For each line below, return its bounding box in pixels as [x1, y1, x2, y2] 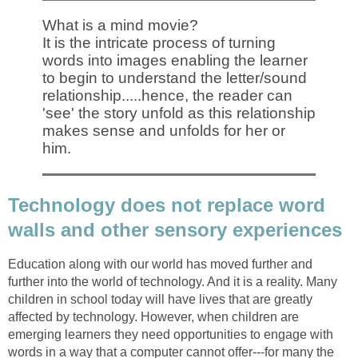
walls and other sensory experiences [8, 219, 342, 241]
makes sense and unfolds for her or [42, 122, 285, 140]
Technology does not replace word [8, 194, 325, 217]
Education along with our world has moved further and [8, 257, 312, 271]
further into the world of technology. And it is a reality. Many [8, 274, 337, 288]
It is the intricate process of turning [42, 34, 276, 52]
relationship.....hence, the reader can [42, 87, 292, 105]
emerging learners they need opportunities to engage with [8, 327, 333, 341]
